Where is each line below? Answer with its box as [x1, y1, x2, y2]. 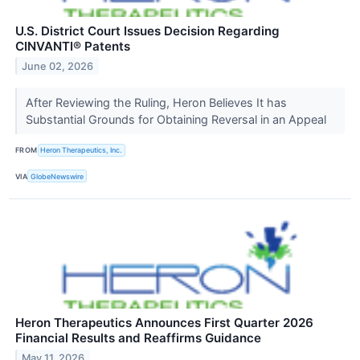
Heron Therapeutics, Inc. [40, 145, 123, 155]
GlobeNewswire [31, 171, 84, 181]
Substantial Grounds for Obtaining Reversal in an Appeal [25, 112, 329, 126]
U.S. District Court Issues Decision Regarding [15, 22, 280, 39]
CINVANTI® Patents [15, 38, 130, 54]
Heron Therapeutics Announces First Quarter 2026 [15, 315, 313, 331]
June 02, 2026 [22, 59, 94, 72]
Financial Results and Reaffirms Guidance [15, 330, 261, 346]
